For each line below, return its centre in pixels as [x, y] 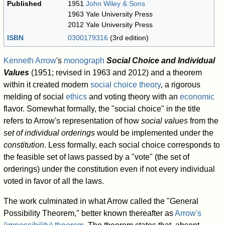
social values [165, 121]
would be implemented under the [154, 133]
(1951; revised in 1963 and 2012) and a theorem [116, 73]
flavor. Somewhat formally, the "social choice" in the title [102, 109]
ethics [77, 97]
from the [203, 121]
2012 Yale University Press [110, 25]
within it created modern [47, 85]
